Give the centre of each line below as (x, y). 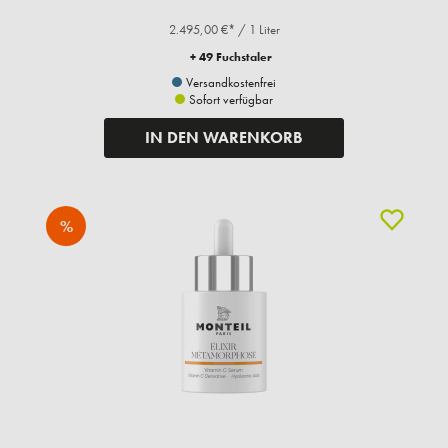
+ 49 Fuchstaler (231, 57)
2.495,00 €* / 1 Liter (224, 30)
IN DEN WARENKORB (224, 138)
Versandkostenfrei (229, 83)
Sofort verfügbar (229, 100)
